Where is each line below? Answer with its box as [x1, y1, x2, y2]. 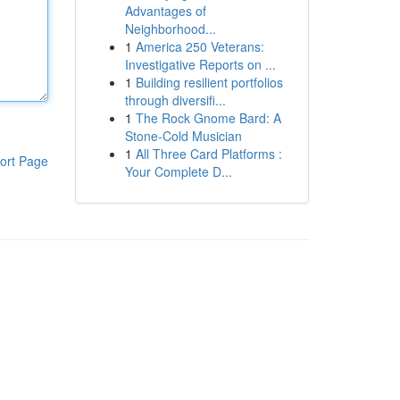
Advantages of [124, 2, 206, 20]
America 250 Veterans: [135, 37, 264, 55]
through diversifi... [124, 91, 226, 109]
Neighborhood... [124, 20, 216, 37]
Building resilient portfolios [135, 73, 283, 91]
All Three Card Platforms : [135, 145, 282, 162]
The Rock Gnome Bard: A [135, 109, 281, 127]
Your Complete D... [124, 162, 232, 180]
